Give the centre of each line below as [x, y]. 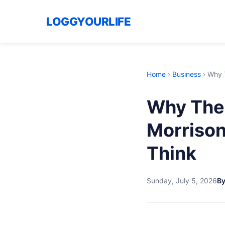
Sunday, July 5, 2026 [182, 180]
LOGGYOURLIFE [88, 21]
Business [187, 74]
